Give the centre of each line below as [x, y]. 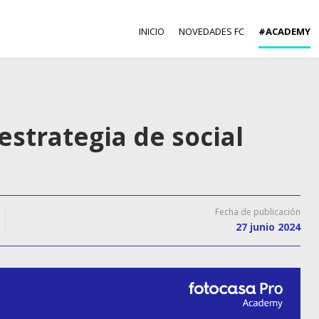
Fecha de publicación [258, 212]
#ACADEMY [284, 31]
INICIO [152, 31]
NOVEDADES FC [211, 31]
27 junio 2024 [268, 227]
